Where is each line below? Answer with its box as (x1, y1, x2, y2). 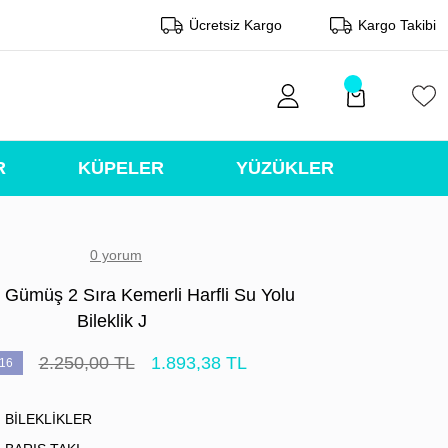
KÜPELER (77, 158, 164, 178)
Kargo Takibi (358, 17, 436, 33)
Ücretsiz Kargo (189, 17, 282, 33)
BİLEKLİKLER (4, 411, 92, 427)
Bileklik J (77, 311, 147, 331)
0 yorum (90, 247, 142, 263)
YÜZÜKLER (235, 158, 334, 178)
